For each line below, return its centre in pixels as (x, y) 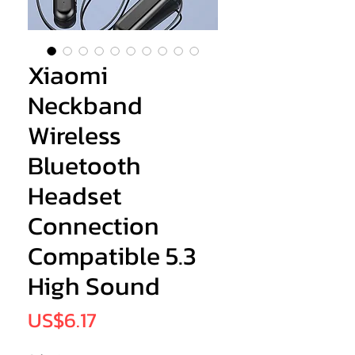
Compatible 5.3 (112, 256)
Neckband (85, 106)
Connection (94, 226)
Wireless (74, 136)
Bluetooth (84, 166)
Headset (74, 196)
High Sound (94, 286)
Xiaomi (68, 76)
